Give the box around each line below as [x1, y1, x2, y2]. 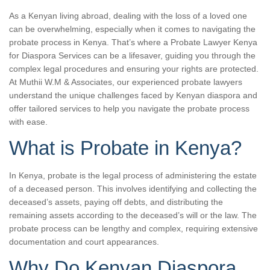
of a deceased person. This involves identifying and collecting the [9, 183, 257, 193]
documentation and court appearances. [9, 236, 159, 246]
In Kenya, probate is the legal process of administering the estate [9, 170, 257, 180]
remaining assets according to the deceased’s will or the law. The [9, 210, 257, 220]
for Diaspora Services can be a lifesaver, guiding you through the [9, 50, 256, 60]
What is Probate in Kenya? [9, 136, 242, 159]
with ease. [9, 116, 48, 127]
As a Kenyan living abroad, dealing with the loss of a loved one [9, 10, 247, 20]
